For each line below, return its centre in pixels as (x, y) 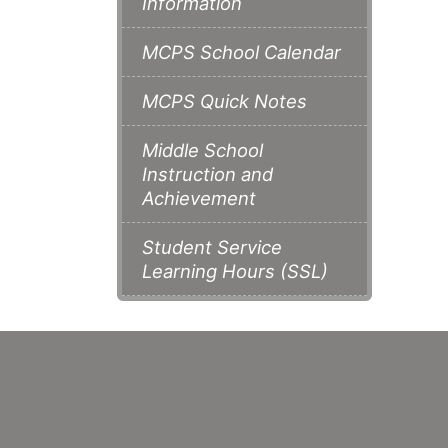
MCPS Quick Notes (224, 101)
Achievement (199, 198)
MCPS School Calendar (241, 52)
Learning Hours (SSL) (235, 271)
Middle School (202, 150)
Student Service (212, 247)
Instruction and (207, 174)
